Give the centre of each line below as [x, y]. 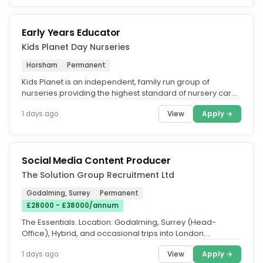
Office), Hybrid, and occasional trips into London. [114, 233]
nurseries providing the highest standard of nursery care [129, 93]
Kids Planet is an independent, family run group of [116, 82]
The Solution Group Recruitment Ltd [98, 175]
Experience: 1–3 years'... [66, 245]
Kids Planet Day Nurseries [76, 47]
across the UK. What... [62, 104]
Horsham [42, 65]
